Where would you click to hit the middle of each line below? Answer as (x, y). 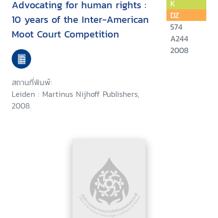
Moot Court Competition (65, 34)
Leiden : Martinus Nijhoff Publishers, (75, 94)
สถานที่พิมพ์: (32, 82)
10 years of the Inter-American (80, 20)
